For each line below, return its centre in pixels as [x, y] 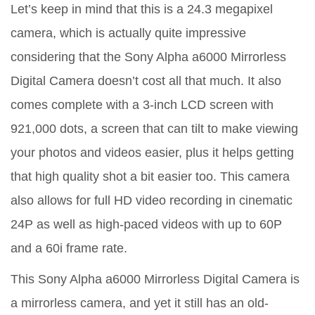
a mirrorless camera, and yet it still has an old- [140, 303]
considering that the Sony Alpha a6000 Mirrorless [148, 57]
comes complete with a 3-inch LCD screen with [142, 105]
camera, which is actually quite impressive [128, 33]
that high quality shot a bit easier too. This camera [150, 177]
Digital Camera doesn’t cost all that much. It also [146, 81]
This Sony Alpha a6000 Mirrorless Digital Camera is [155, 279]
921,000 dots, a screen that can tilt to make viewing [154, 129]
